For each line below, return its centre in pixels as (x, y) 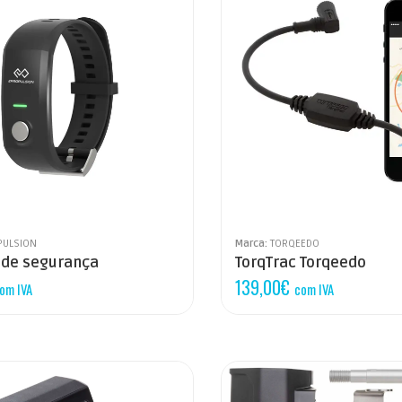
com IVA (314, 288)
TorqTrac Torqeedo (300, 262)
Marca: (252, 243)
